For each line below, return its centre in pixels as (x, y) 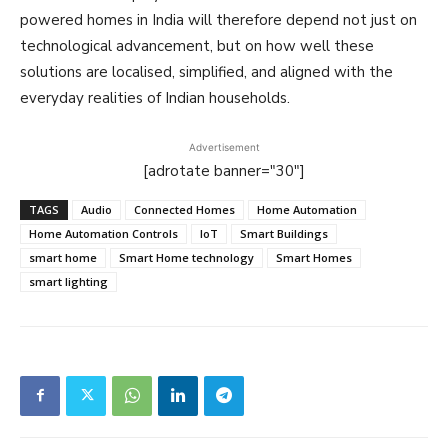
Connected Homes (184, 209)
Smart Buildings (284, 233)
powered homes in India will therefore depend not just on (218, 19)
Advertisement (224, 146)
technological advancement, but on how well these (197, 45)
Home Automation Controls (103, 233)
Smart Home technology (186, 257)
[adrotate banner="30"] (224, 170)
